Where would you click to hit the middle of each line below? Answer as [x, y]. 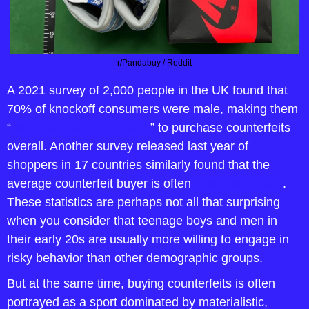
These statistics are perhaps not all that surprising [143, 202]
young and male [239, 183]
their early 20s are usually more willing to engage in [148, 239]
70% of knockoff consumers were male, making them [152, 109]
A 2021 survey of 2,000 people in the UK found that [147, 90]
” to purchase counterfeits [220, 128]
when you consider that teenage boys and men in [142, 221]
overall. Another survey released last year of [128, 146]
